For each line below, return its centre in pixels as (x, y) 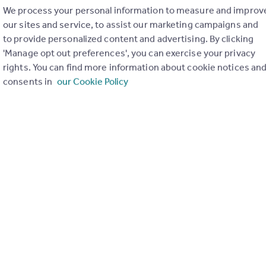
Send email (30, 235)
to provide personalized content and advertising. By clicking (129, 39)
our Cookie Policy (93, 81)
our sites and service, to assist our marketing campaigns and (131, 24)
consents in (29, 81)
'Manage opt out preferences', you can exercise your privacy (129, 53)
